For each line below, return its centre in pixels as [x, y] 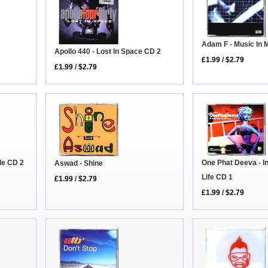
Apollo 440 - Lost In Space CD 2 [108, 52]
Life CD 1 [217, 177]
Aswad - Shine [79, 164]
